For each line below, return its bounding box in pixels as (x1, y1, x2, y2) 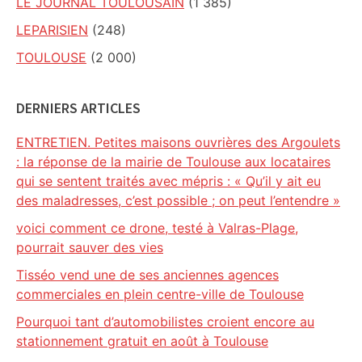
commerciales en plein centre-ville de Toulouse (16, 286, 304, 302)
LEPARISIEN (16, 22, 88, 38)
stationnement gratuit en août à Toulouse (16, 333, 268, 349)
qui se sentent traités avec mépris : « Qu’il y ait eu (16, 173, 321, 189)
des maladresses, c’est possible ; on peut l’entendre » (16, 192, 340, 208)
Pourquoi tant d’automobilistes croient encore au (16, 314, 314, 330)
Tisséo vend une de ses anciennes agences (16, 267, 279, 283)
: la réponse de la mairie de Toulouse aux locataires (16, 154, 330, 170)
